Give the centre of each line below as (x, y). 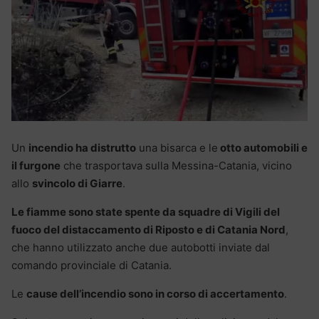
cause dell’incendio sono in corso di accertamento (155, 293)
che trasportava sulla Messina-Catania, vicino (176, 165)
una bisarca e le (177, 147)
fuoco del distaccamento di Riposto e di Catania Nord (148, 229)
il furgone (36, 165)
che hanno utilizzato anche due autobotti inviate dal (141, 247)
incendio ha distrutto (82, 147)
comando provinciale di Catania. (91, 265)
